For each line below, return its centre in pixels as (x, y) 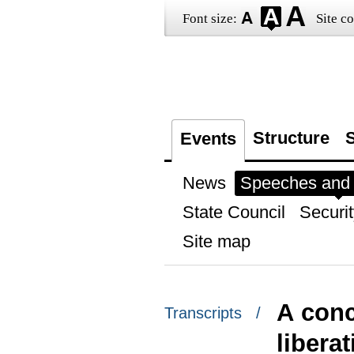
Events (208, 139)
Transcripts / (212, 313)
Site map (216, 241)
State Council (233, 212)
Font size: (209, 19)
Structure (291, 138)
